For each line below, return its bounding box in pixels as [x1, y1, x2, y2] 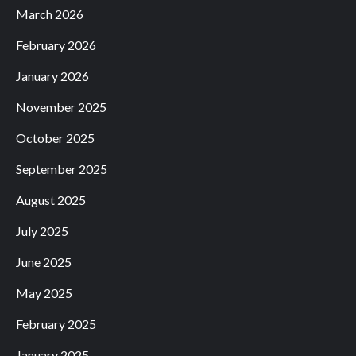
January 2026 [16, 68, 89, 83]
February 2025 [16, 315, 96, 331]
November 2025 [16, 99, 106, 114]
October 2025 [16, 130, 95, 145]
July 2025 [16, 222, 68, 238]
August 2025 [16, 192, 86, 207]
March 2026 [16, 6, 83, 21]
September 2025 [16, 161, 107, 176]
